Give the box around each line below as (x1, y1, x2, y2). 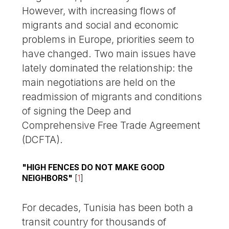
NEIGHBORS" (22, 173, 73, 183)
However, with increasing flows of (22, 4, 176, 17)
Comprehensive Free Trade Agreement (22, 119, 201, 131)
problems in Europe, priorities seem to (22, 33, 195, 45)
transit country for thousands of (22, 215, 167, 228)
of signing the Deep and (22, 104, 132, 117)
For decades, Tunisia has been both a (22, 201, 194, 214)
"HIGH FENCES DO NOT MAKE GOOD (22, 162, 165, 172)
